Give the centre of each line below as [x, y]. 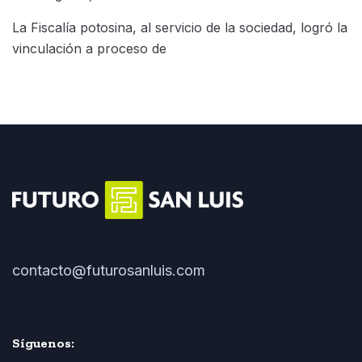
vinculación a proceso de [89, 48]
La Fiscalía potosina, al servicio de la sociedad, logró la [180, 27]
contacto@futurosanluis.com [109, 270]
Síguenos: [43, 343]
